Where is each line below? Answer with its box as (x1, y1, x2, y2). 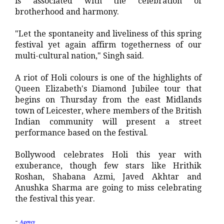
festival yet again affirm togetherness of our (15, 39, 201, 49)
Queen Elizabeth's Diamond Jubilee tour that (15, 83, 201, 93)
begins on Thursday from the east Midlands (15, 94, 201, 104)
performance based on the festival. (15, 127, 148, 137)
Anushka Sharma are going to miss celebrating (15, 182, 201, 192)
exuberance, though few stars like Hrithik (15, 160, 201, 170)
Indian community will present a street (15, 116, 201, 126)
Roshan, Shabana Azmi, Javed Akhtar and (15, 171, 201, 181)
